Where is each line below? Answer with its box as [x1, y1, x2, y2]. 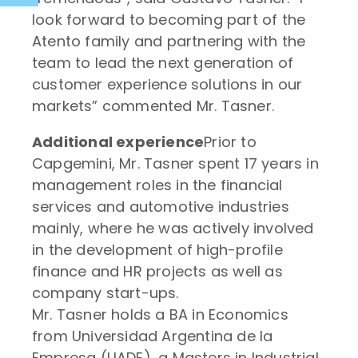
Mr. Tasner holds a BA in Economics [32, 304, 288, 324]
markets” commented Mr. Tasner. [32, 96, 275, 116]
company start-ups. [32, 283, 179, 303]
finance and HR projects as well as [32, 261, 283, 281]
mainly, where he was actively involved [32, 218, 314, 238]
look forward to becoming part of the [32, 10, 306, 30]
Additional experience [32, 132, 205, 152]
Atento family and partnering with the [32, 31, 306, 51]
